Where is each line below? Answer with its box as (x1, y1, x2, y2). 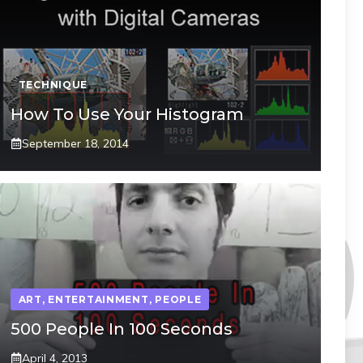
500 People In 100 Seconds (10, 318, 233, 339)
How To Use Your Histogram (10, 104, 244, 124)
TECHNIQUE (18, 78, 88, 91)
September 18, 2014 (21, 135, 129, 151)
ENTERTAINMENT (48, 293, 149, 305)
